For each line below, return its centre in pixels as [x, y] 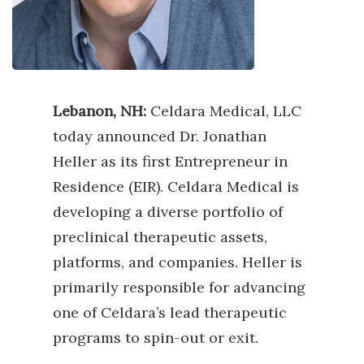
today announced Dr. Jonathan [160, 136]
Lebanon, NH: [100, 111]
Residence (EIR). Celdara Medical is [176, 186]
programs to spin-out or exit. [160, 338]
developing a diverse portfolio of [168, 212]
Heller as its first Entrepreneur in [170, 161]
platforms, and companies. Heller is [178, 262]
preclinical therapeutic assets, [160, 237]
